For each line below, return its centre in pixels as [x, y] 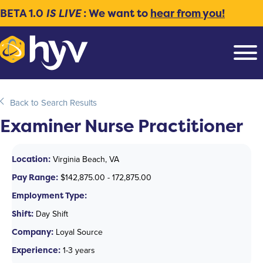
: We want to [116, 13]
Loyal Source [78, 232]
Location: [31, 159]
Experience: [36, 249]
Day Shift [51, 214]
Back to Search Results [53, 102]
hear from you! [188, 13]
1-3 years [78, 250]
